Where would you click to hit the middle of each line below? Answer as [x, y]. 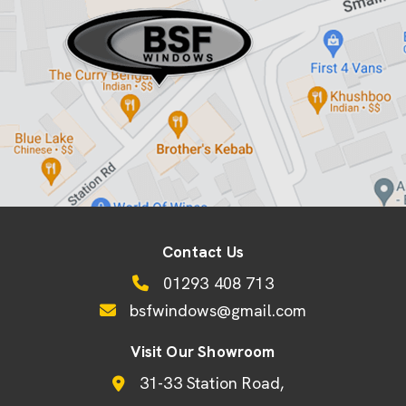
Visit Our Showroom [203, 352]
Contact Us [203, 252]
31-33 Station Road [210, 383]
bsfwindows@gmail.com [216, 311]
